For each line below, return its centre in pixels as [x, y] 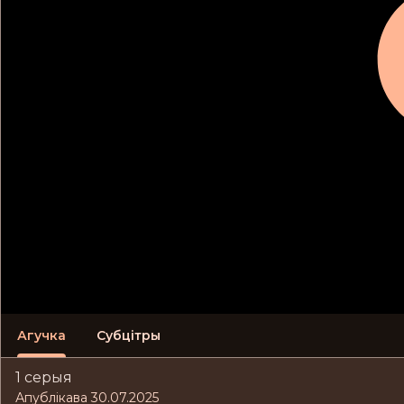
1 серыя [44, 378]
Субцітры [129, 335]
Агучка [41, 335]
